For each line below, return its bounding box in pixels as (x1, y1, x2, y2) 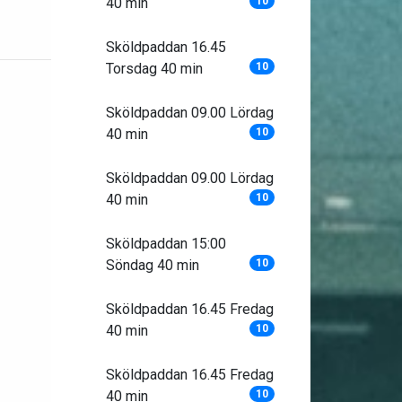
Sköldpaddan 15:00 (105, 235, 226, 252)
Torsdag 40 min (105, 60, 203, 77)
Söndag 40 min (105, 257, 199, 274)
